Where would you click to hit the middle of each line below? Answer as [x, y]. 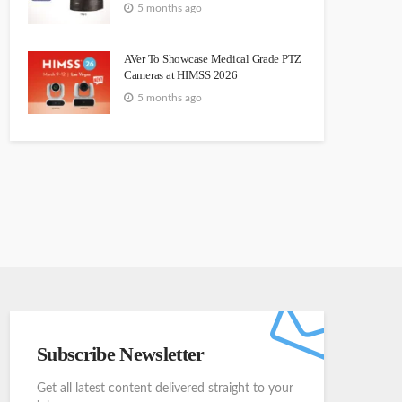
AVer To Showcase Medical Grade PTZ [213, 58]
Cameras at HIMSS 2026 [181, 74]
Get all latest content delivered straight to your [165, 388]
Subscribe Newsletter [121, 354]
